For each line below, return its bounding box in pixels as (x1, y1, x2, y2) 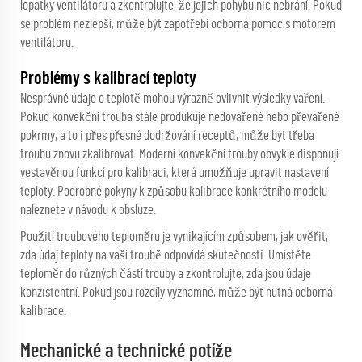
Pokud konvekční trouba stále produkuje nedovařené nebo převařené (20, 110, 339, 124)
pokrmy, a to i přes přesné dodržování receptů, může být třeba (20, 128, 314, 143)
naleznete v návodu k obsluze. (20, 203, 156, 217)
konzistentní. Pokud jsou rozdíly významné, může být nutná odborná (20, 285, 333, 300)
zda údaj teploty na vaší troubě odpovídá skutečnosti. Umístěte (20, 248, 311, 263)
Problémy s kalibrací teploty (20, 69, 196, 88)
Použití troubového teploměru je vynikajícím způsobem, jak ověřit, (20, 229, 328, 244)
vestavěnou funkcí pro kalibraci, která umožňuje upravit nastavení (20, 166, 329, 180)
